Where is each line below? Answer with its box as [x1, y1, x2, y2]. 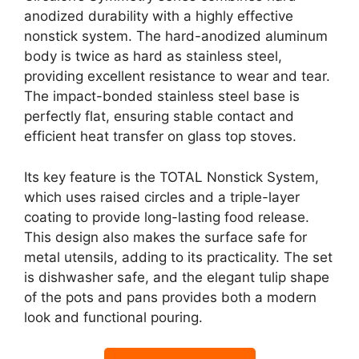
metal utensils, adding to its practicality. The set [24, 248, 333, 265]
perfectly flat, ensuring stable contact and [24, 108, 294, 125]
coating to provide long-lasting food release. [24, 208, 309, 225]
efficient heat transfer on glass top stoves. [24, 128, 296, 145]
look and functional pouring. [24, 309, 203, 325]
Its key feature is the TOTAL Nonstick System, [24, 168, 319, 185]
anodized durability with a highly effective [24, 8, 293, 25]
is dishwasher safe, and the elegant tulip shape [24, 268, 329, 285]
